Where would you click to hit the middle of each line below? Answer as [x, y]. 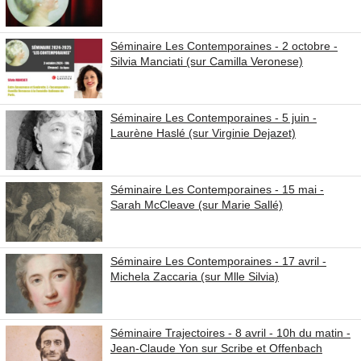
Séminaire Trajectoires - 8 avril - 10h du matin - [230, 333]
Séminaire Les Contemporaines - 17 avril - [218, 261]
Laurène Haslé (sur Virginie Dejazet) [203, 133]
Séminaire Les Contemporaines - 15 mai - [217, 189]
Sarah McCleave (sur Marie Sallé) [197, 205]
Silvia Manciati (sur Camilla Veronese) [207, 61]
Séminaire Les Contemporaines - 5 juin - [214, 118]
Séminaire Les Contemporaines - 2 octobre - [224, 46]
